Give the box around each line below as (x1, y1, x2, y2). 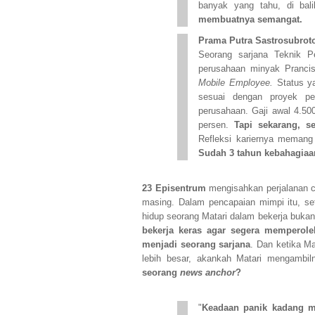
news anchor (180, 268, 236, 278)
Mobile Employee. (198, 78, 273, 88)
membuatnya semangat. (198, 15, 305, 25)
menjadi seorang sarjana (142, 240, 251, 250)
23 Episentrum (142, 184, 206, 193)
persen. (198, 120, 234, 130)
